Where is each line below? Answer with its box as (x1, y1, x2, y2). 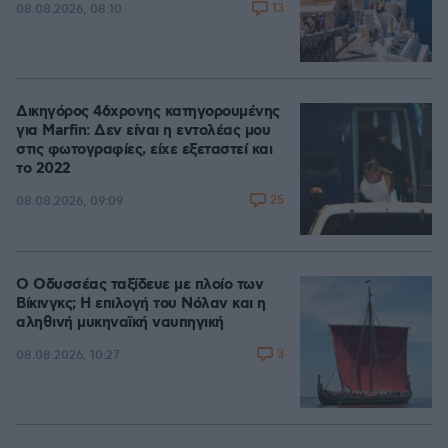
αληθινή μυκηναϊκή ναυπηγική (16, 313, 224, 333)
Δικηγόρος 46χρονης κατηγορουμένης (16, 102, 280, 122)
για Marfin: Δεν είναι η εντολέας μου (16, 121, 270, 141)
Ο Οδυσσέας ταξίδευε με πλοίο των (16, 275, 263, 295)
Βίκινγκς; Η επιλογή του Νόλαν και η (16, 294, 266, 314)
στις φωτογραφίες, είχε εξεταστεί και (16, 140, 272, 160)
